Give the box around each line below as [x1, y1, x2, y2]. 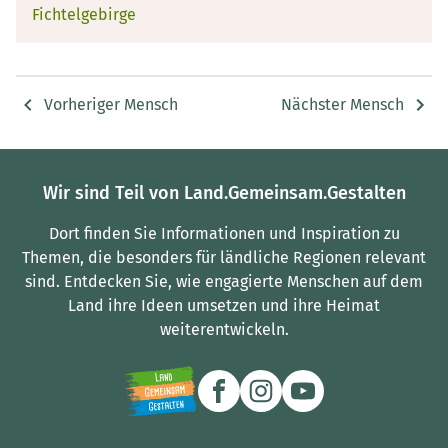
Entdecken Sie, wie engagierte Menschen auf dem [64, 271, 423, 291]
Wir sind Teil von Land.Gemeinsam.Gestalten [42, 181, 406, 204]
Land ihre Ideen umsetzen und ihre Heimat [68, 295, 380, 315]
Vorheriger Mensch [44, 95, 178, 115]
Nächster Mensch [281, 95, 404, 115]
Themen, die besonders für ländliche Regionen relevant [22, 247, 426, 267]
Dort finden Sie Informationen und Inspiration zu [48, 223, 400, 243]
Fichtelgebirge [32, 4, 136, 24]
